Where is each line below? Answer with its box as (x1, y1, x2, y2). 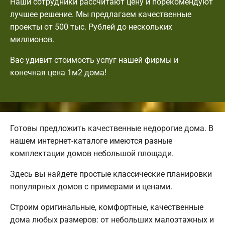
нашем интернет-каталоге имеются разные (10, 136, 172, 146)
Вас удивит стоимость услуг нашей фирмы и (10, 55, 178, 65)
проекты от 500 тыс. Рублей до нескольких (10, 22, 172, 32)
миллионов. (10, 35, 54, 45)
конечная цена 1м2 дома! (10, 68, 106, 78)
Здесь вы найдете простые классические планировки (10, 169, 212, 179)
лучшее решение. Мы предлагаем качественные (10, 10, 191, 20)
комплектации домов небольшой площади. (10, 149, 174, 159)
